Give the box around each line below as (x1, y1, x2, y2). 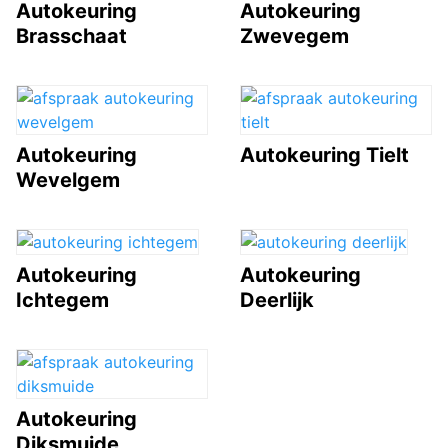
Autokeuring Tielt (240, 142, 409, 167)
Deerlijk (240, 287, 314, 312)
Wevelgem (16, 167, 120, 192)
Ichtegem (16, 287, 109, 312)
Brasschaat (16, 23, 127, 48)
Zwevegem (240, 23, 349, 48)
